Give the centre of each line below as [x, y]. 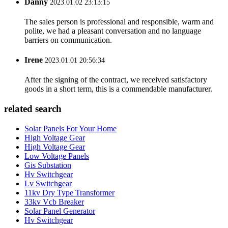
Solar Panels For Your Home [70, 128]
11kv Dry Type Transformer [69, 192]
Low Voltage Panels [57, 156]
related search [33, 109]
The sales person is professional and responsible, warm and [119, 21]
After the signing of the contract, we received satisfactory [116, 80]
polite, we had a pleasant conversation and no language [113, 31]
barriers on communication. [68, 40]
